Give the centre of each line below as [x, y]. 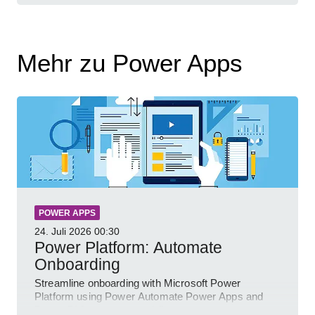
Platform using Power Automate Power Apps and [149, 297]
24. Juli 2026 [63, 232]
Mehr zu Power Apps [130, 63]
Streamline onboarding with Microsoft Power [137, 283]
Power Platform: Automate [128, 248]
